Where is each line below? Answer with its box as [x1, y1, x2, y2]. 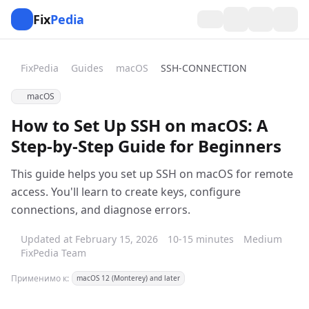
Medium [243, 232, 282, 246]
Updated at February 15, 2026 [21, 232, 158, 246]
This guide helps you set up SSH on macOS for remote [11, 166, 293, 181]
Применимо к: [11, 272, 69, 284]
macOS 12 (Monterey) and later [77, 273, 180, 283]
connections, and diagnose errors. [11, 202, 190, 217]
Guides [71, 61, 103, 74]
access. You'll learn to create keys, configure [11, 184, 241, 199]
